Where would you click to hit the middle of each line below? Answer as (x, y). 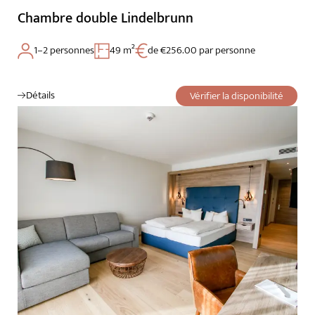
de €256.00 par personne (201, 50)
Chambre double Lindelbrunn (105, 18)
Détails (40, 95)
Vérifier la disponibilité (237, 96)
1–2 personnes (64, 50)
